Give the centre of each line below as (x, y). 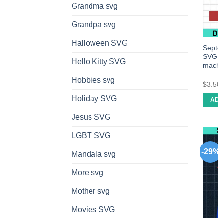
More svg (87, 173)
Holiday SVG (94, 99)
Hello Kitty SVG (99, 62)
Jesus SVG (91, 117)
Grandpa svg (94, 25)
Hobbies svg (93, 80)
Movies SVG (93, 210)
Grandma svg (95, 6)
